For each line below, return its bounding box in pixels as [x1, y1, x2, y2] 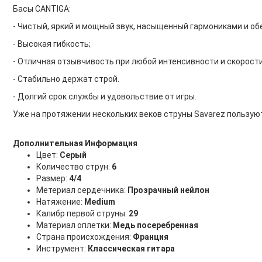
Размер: [36, 174, 69, 183]
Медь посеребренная [112, 220, 198, 230]
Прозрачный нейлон [127, 185, 209, 195]
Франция [132, 232, 168, 242]
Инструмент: [36, 244, 88, 253]
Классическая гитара [87, 244, 175, 253]
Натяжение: [36, 197, 84, 206]
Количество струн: [36, 162, 112, 171]
